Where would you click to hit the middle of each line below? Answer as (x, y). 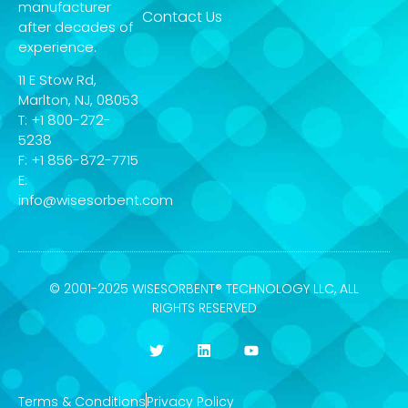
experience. (57, 46)
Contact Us (182, 16)
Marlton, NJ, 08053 (78, 100)
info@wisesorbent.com (96, 200)
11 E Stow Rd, (57, 80)
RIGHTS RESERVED (204, 307)
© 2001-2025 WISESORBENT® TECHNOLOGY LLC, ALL (204, 288)
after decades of (76, 26)
